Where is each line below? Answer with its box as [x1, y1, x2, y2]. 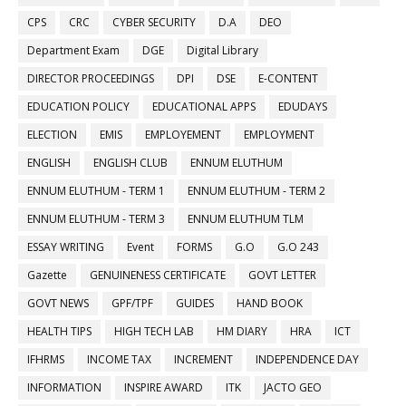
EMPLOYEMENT [145, 126, 221, 142]
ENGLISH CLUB [93, 154, 168, 170]
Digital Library [187, 42, 258, 58]
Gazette [27, 266, 67, 283]
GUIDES [176, 295, 214, 311]
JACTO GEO [264, 379, 322, 395]
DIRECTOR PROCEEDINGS [27, 70, 154, 86]
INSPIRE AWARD [124, 379, 203, 395]
